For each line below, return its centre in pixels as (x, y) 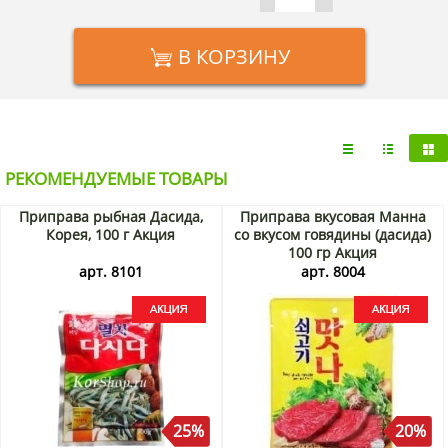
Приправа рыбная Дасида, (110, 217)
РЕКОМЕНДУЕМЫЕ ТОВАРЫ (116, 179)
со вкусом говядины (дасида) (333, 235)
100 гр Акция (333, 253)
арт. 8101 (110, 272)
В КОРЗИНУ (233, 57)
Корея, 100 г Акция (111, 235)
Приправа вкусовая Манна (332, 217)
